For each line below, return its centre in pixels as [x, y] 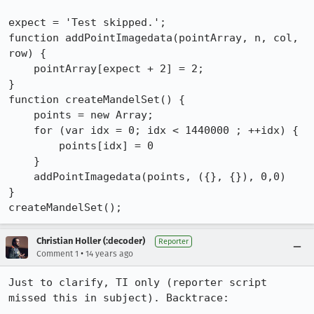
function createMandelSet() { [97, 100]
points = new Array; [21, 115]
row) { [27, 53]
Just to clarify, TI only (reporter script [138, 282]
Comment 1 [57, 254]
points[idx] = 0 [21, 146]
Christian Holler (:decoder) [91, 241]
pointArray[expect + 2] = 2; [21, 69]
